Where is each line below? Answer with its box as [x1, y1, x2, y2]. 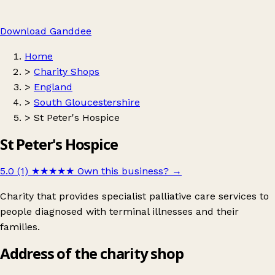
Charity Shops [34, 66, 99, 77]
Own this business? [77, 165, 169, 177]
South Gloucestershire [34, 96, 140, 108]
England [34, 81, 72, 93]
